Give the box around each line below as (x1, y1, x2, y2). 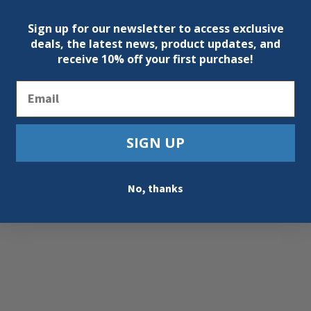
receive (58, 51, 101, 67)
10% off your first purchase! (101, 51, 253, 67)
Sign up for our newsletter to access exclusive (27, 21, 284, 36)
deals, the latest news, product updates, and (31, 36, 280, 51)
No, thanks (128, 181, 183, 196)
